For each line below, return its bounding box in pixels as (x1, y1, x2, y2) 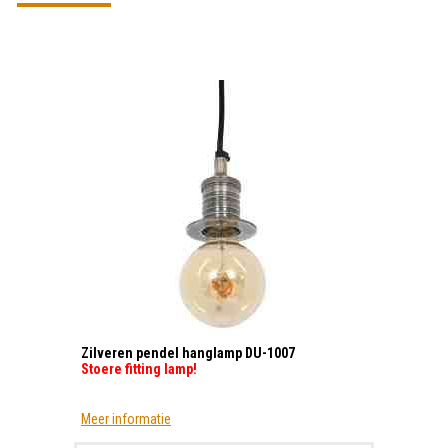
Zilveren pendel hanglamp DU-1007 (81, 345, 295, 362)
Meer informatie (81, 411, 171, 428)
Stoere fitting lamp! (81, 361, 197, 378)
